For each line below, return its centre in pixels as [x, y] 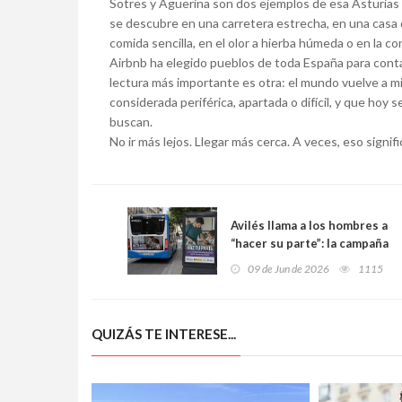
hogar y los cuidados [288, 297]
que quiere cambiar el [292, 262]
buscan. [131, 122]
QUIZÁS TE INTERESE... [164, 334]
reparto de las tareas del [301, 280]
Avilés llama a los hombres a [309, 226]
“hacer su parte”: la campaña [310, 244]
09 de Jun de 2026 [288, 269]
